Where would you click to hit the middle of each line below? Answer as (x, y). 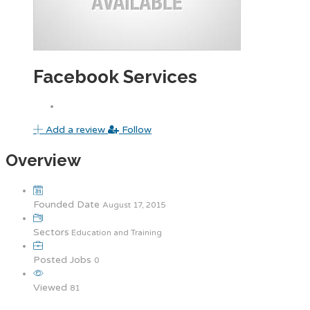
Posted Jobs (64, 259)
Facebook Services (115, 77)
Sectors (51, 232)
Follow (135, 129)
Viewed (52, 287)
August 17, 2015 (134, 204)
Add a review (75, 129)
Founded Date (68, 204)
